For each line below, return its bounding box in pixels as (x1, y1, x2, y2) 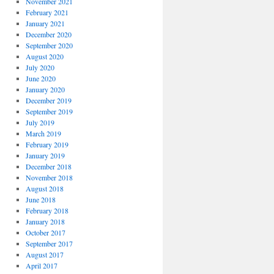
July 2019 (25, 117, 54, 127)
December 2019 (25, 95, 72, 105)
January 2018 (25, 217, 65, 226)
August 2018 (25, 183, 64, 193)
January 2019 (25, 150, 65, 160)
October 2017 (25, 228, 65, 237)
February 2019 (25, 139, 68, 149)
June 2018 (25, 194, 56, 204)
